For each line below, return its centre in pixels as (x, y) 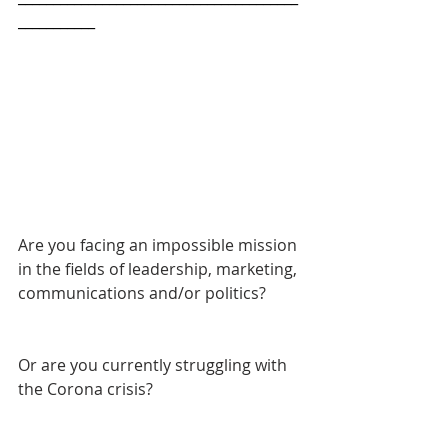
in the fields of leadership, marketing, (159, 269)
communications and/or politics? (144, 293)
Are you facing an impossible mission (159, 245)
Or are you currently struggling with (154, 365)
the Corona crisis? (85, 389)
